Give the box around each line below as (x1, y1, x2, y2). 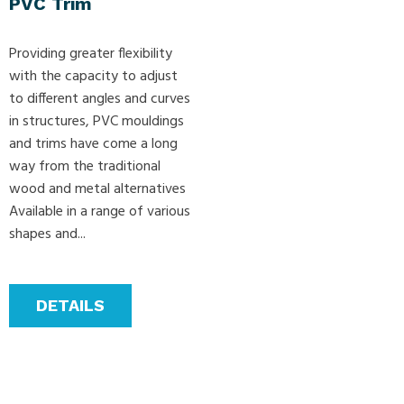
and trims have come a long (9, 133, 178, 157)
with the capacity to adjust (9, 65, 178, 89)
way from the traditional (9, 155, 161, 179)
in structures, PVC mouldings (9, 110, 184, 134)
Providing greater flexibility (9, 42, 172, 67)
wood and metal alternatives (9, 178, 186, 202)
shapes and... (9, 223, 86, 247)
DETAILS (36, 296, 105, 316)
